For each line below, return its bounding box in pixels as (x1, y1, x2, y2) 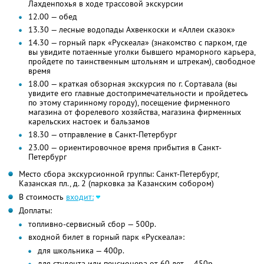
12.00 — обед (28, 11, 77, 22)
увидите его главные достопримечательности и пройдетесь (28, 88, 248, 99)
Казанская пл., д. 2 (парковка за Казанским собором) (19, 178, 214, 189)
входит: (66, 192, 94, 203)
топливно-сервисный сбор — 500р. (28, 219, 156, 230)
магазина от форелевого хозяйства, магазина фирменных (28, 107, 241, 118)
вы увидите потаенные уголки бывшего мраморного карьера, (28, 47, 256, 58)
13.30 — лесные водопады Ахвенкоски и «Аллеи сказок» (28, 24, 235, 35)
